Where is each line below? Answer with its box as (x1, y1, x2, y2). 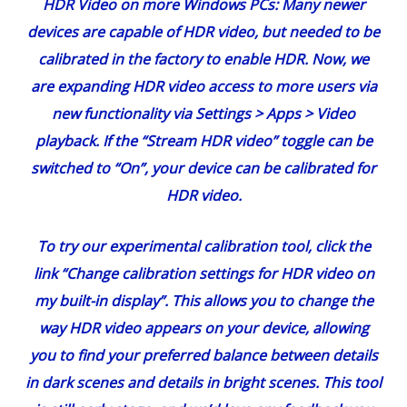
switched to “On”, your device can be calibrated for (31, 158, 376, 179)
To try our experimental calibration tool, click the (36, 236, 371, 257)
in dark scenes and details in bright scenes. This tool (25, 372, 382, 393)
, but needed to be (254, 22, 380, 43)
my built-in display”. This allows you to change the (34, 291, 373, 312)
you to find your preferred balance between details (29, 345, 378, 366)
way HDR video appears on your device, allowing (38, 318, 369, 339)
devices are (27, 22, 108, 43)
